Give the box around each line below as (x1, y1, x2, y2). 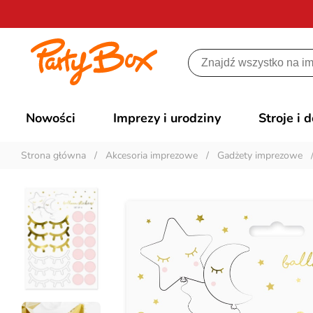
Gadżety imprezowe (217, 149, 303, 162)
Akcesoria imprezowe (105, 149, 198, 162)
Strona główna (21, 149, 86, 162)
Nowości (26, 110, 76, 126)
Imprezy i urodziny (113, 110, 221, 126)
